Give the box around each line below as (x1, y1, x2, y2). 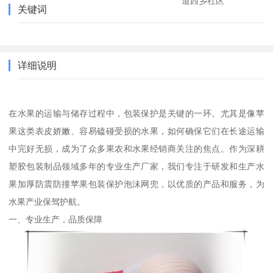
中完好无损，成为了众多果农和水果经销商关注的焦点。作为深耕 (9, 143, 264, 154)
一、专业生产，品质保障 (9, 214, 103, 224)
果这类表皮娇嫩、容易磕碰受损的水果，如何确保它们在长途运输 (9, 126, 264, 136)
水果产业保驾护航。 (9, 196, 86, 207)
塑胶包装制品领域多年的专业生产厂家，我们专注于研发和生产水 (9, 161, 264, 171)
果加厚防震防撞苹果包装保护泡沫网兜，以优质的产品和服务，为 (9, 179, 264, 189)
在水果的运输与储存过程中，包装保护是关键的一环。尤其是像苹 (9, 108, 264, 118)
